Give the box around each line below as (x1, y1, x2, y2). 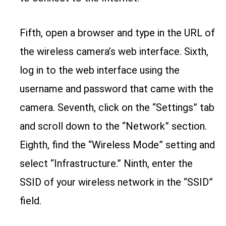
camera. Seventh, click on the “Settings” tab (20, 101, 215, 114)
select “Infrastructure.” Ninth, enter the (20, 157, 193, 169)
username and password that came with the (20, 82, 214, 95)
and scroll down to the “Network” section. (20, 120, 207, 132)
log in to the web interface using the (20, 64, 180, 76)
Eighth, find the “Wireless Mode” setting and (20, 138, 215, 151)
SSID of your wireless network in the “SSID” (20, 176, 213, 188)
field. (20, 194, 42, 207)
